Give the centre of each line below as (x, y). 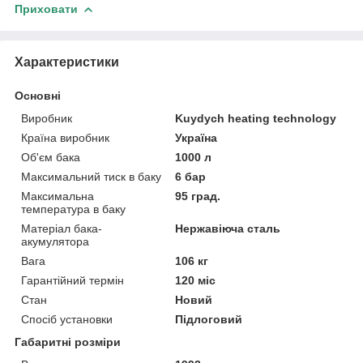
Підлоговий (209, 319)
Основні (38, 95)
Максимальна (58, 196)
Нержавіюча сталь (228, 228)
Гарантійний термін (73, 280)
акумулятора (55, 241)
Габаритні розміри (68, 342)
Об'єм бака (51, 157)
